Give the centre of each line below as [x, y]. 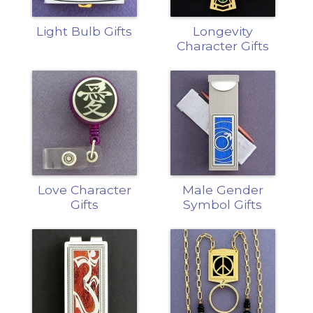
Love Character [84, 189]
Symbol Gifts [223, 204]
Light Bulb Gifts [85, 31]
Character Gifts [223, 45]
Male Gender [223, 189]
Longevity [223, 31]
